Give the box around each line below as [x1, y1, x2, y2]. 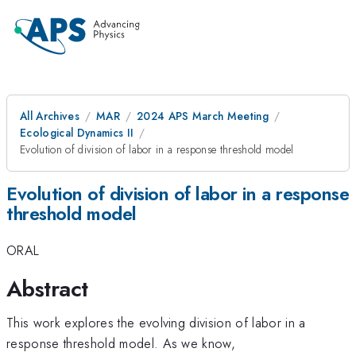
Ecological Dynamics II [20, 125, 134, 141]
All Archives [20, 108, 79, 124]
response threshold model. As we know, [6, 333, 236, 353]
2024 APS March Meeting [136, 108, 269, 124]
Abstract [6, 272, 88, 305]
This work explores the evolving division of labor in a [6, 312, 306, 332]
